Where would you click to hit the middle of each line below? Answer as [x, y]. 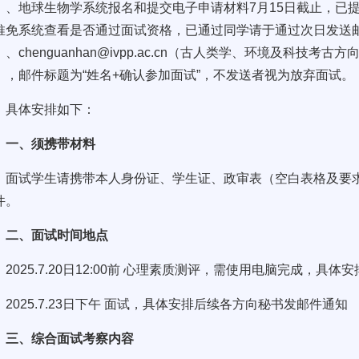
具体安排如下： [51, 109]
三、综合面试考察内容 [70, 339]
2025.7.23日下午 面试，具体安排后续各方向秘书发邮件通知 [177, 304]
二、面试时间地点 [57, 235]
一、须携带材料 [51, 144]
